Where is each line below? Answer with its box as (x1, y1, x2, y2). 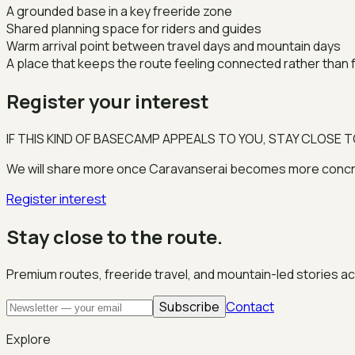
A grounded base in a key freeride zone (6, 2, 232, 20)
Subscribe (159, 297, 219, 315)
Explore (6, 330, 51, 348)
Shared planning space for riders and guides (6, 20, 261, 37)
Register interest (6, 189, 106, 208)
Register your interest (6, 87, 209, 114)
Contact (226, 297, 274, 315)
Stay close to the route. (6, 223, 223, 250)
